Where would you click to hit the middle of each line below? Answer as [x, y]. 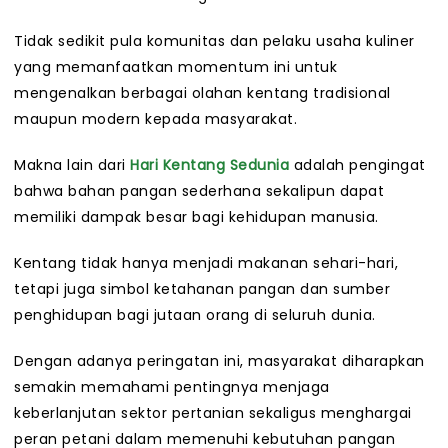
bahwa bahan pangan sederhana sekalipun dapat [199, 191]
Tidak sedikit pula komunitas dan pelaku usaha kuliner [214, 41]
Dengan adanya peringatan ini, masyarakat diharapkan [219, 361]
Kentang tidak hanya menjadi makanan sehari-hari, [206, 263]
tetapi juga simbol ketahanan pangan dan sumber [202, 289]
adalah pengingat [357, 165]
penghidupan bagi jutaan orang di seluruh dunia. [195, 315]
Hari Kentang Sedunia [209, 165]
